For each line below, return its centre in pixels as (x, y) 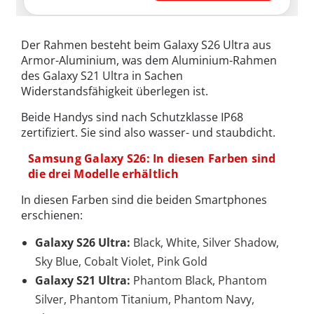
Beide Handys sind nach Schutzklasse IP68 (132, 117)
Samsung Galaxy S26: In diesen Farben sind (152, 159)
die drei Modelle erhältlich (104, 174)
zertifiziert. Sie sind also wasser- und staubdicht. (148, 133)
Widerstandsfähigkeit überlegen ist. (115, 91)
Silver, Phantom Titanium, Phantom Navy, (145, 300)
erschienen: (52, 216)
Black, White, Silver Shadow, (206, 243)
